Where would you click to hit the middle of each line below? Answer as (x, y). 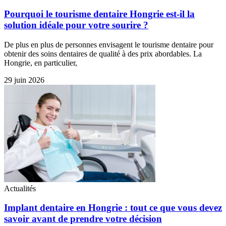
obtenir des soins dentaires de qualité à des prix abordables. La (103, 53)
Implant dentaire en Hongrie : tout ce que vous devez (113, 208)
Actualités (20, 188)
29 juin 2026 (24, 80)
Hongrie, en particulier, (41, 63)
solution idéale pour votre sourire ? (76, 25)
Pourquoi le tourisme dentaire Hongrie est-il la (99, 14)
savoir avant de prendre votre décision (83, 219)
